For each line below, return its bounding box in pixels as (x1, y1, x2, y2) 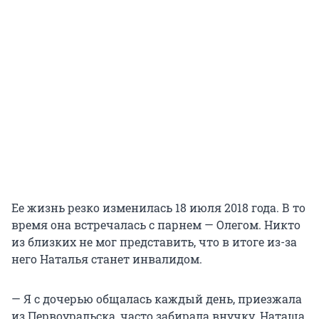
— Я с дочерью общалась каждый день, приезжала (11, 291, 302, 306)
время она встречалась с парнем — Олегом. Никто (11, 216, 300, 232)
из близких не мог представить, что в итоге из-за (11, 234, 297, 249)
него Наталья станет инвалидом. (11, 251, 202, 266)
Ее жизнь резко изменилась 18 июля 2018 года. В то (11, 199, 305, 215)
